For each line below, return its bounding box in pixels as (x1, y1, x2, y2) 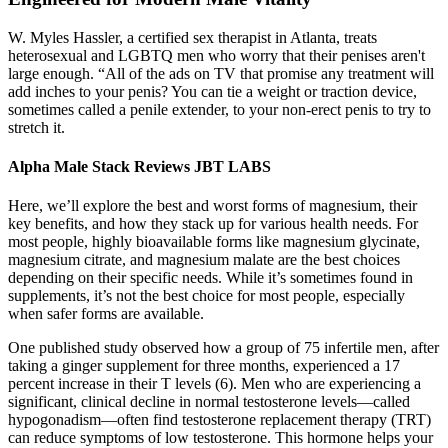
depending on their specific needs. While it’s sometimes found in (8, 269, 413, 287)
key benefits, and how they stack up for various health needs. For (8, 215, 418, 233)
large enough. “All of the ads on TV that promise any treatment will (8, 64, 434, 82)
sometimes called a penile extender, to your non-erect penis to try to (8, 100, 431, 118)
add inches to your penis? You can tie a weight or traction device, (8, 82, 417, 100)
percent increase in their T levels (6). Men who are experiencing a (8, 375, 421, 393)
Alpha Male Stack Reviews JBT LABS (8, 158, 271, 176)
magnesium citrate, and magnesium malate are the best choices (8, 251, 400, 269)
